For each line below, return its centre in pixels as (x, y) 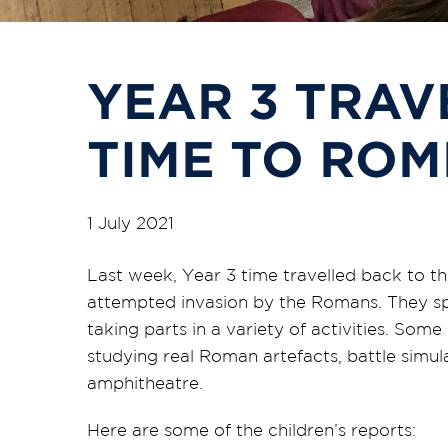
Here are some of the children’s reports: (251, 430)
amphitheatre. (145, 383)
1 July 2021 (130, 223)
